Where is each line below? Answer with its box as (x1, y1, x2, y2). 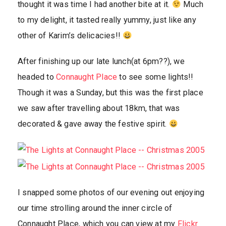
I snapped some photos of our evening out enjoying (18, 187, 205, 197)
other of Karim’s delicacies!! (18, 31, 123, 41)
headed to (18, 72, 56, 82)
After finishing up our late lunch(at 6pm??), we (18, 56, 185, 67)
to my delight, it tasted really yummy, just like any (18, 15, 196, 25)
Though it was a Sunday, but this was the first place (18, 88, 203, 98)
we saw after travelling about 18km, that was (18, 103, 180, 114)
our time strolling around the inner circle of (18, 203, 173, 213)
